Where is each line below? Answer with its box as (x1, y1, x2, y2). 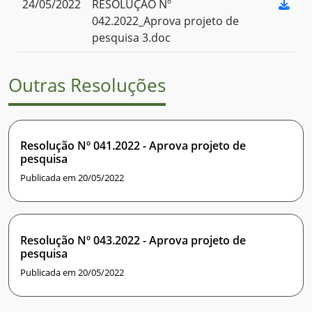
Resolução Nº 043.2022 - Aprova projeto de (20, 232, 246, 248)
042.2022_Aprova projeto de (92, 13, 239, 29)
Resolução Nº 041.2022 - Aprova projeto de (20, 138, 246, 154)
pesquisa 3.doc (92, 30, 171, 46)
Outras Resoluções (8, 73, 166, 98)
